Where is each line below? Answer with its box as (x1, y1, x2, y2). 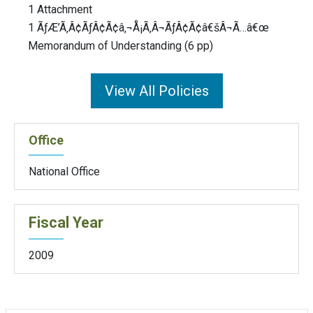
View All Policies (104, 82, 209, 100)
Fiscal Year (29, 213, 103, 231)
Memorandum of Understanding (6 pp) (28, 39, 213, 53)
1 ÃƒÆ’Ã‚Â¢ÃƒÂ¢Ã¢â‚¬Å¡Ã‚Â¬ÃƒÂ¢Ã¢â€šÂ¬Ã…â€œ (28, 21, 269, 35)
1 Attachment (28, 3, 92, 17)
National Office (29, 164, 100, 178)
